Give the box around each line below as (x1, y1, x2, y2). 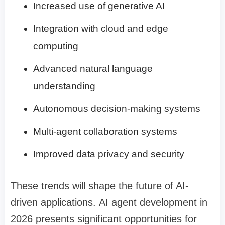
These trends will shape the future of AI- (11, 180, 189, 192)
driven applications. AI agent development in (11, 197, 207, 208)
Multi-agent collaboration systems (33, 126, 177, 137)
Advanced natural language (33, 63, 153, 74)
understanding (33, 81, 95, 92)
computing (33, 41, 78, 52)
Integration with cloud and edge (33, 23, 168, 34)
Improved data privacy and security (33, 149, 184, 160)
